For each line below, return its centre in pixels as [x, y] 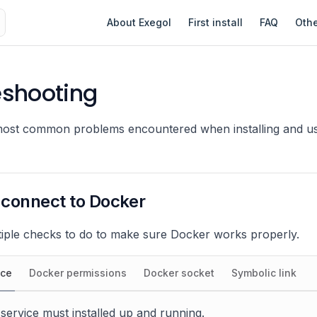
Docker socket [179, 273]
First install [215, 22]
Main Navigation [142, 8]
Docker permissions [78, 273]
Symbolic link [264, 273]
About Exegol [139, 22]
